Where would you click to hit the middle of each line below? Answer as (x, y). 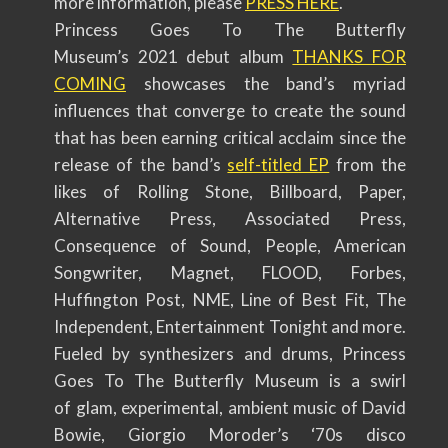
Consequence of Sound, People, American (230, 245)
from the (368, 164)
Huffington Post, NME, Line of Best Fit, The (230, 299)
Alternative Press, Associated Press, (230, 218)
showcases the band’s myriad (266, 83)
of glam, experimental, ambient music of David (230, 407)
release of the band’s (141, 164)
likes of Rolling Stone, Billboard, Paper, (230, 191)
